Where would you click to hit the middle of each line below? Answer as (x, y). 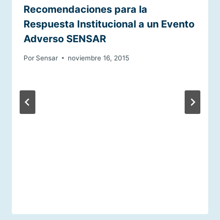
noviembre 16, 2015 (99, 58)
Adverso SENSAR (65, 39)
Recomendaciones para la (85, 10)
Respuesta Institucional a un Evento (109, 24)
